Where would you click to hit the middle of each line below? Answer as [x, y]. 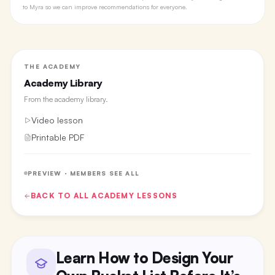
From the [39, 99]
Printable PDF [57, 137]
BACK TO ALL [61, 196]
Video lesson [57, 120]
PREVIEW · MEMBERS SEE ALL [83, 173]
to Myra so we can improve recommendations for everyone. [105, 7]
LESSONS [156, 196]
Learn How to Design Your [144, 258]
